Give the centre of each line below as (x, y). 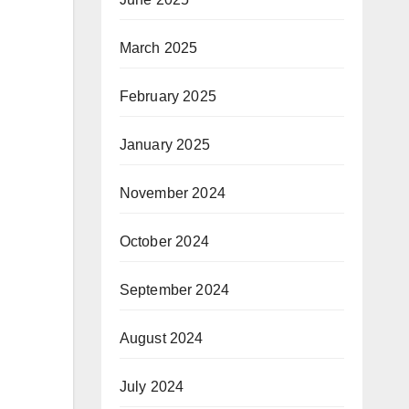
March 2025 (158, 48)
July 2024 (152, 387)
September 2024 (174, 290)
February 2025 (168, 97)
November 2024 (173, 194)
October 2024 (164, 242)
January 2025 (164, 145)
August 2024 (161, 339)
